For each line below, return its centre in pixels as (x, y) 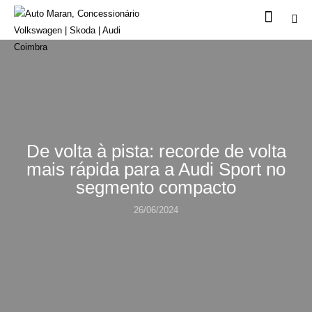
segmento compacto (156, 187)
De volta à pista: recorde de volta (156, 151)
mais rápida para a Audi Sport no (156, 169)
